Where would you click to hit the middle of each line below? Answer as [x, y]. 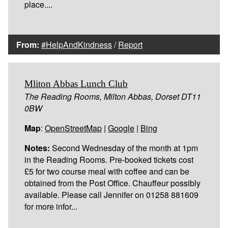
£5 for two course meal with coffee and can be [107, 171]
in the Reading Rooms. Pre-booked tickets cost [109, 159]
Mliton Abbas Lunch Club [76, 83]
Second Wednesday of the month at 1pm [124, 148]
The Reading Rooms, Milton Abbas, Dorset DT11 [113, 96]
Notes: [37, 148]
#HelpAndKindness [77, 44]
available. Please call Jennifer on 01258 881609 [111, 194]
